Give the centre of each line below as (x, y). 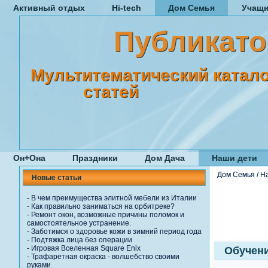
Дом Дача (165, 158)
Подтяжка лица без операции (82, 240)
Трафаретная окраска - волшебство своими (105, 257)
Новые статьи (57, 178)
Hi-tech (127, 8)
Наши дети (234, 158)
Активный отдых (49, 8)
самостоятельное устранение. (79, 223)
